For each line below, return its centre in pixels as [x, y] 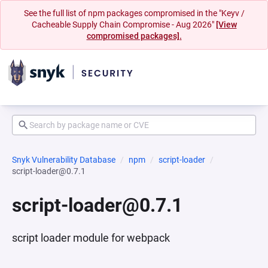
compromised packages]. [134, 36]
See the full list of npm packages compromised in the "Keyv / [134, 13]
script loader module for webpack [91, 238]
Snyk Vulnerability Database [64, 160]
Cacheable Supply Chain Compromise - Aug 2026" [124, 25]
